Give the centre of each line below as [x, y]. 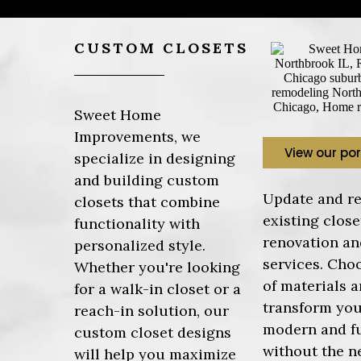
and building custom [147, 180]
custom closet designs [153, 332]
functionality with [137, 223]
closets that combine [147, 201]
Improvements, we [138, 136]
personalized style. [140, 245]
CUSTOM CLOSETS [162, 48]
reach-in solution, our [152, 310]
